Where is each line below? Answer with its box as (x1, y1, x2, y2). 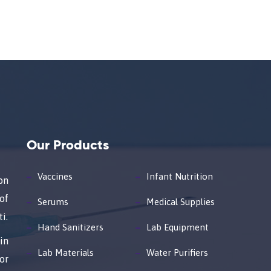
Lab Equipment (146, 222, 209, 232)
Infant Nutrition (146, 171, 213, 181)
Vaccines (38, 171, 73, 181)
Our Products (27, 139, 109, 152)
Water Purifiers (146, 247, 208, 258)
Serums (38, 197, 68, 207)
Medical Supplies (146, 197, 215, 207)
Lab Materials (38, 247, 94, 258)
